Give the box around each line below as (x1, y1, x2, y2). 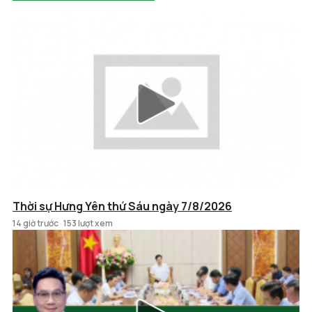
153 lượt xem (63, 217, 113, 229)
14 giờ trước (13, 217, 58, 229)
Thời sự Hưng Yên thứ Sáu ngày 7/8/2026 (13, 198, 232, 214)
